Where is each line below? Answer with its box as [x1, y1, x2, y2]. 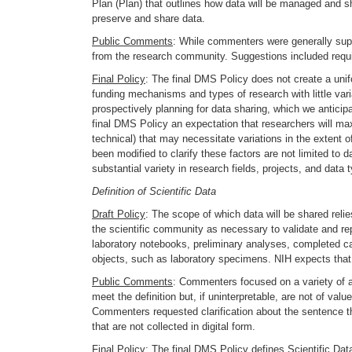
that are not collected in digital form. [92, 321, 255, 332]
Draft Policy [92, 208, 145, 220]
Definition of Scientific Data [92, 185, 216, 197]
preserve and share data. [92, 13, 205, 24]
